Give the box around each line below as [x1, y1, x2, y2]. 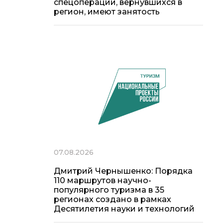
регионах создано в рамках [54, 194, 171, 204]
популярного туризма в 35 [54, 185, 164, 195]
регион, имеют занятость [54, 7, 160, 17]
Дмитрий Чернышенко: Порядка [54, 166, 193, 176]
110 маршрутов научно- [54, 175, 151, 185]
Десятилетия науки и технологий [54, 204, 195, 214]
